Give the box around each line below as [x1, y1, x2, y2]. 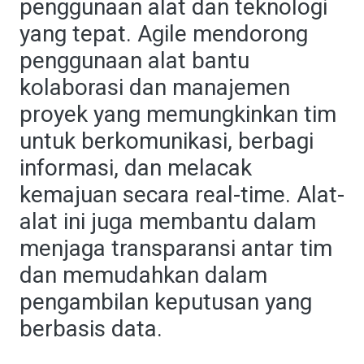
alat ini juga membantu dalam [19, 208, 316, 235]
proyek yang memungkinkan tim [19, 101, 336, 128]
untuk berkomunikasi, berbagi [19, 128, 314, 154]
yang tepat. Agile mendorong [19, 20, 308, 47]
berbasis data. [19, 315, 162, 342]
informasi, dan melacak [19, 154, 252, 181]
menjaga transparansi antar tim [19, 235, 332, 262]
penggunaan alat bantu [19, 47, 249, 74]
